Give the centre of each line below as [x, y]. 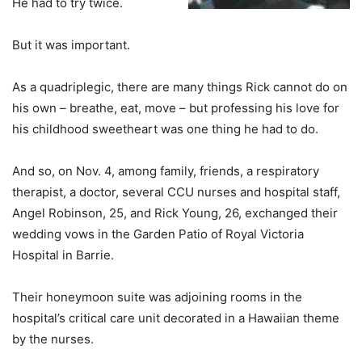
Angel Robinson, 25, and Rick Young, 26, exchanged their [175, 213]
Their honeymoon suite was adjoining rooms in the [157, 297]
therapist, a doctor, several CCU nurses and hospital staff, [176, 192]
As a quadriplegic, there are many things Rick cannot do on [180, 87]
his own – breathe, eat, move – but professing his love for [176, 108]
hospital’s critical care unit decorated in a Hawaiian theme [176, 318]
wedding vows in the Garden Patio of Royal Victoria [158, 234]
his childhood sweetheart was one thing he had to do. [165, 129]
